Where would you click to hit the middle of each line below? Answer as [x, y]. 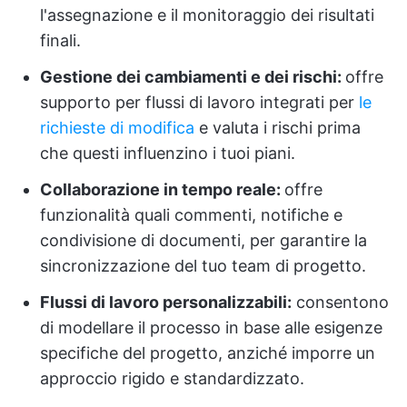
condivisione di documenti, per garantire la [203, 240]
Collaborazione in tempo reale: [162, 189]
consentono [340, 302]
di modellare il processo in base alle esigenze [211, 328]
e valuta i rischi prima [278, 128]
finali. [60, 40]
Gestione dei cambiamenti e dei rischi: [193, 77]
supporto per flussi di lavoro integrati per [199, 102]
